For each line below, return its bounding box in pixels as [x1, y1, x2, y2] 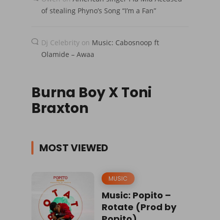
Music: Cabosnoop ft [92, 37, 159, 47]
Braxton [31, 98, 88, 118]
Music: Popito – [102, 189, 171, 201]
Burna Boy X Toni [31, 82, 152, 102]
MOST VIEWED [39, 140, 108, 155]
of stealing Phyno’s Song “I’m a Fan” [41, 5, 156, 15]
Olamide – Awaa [41, 49, 94, 59]
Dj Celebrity [41, 37, 80, 47]
